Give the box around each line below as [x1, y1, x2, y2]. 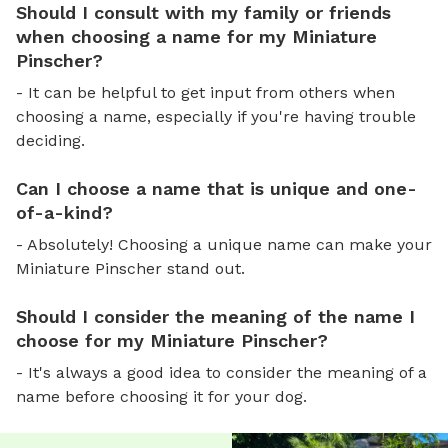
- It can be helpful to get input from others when [16, 82, 395, 102]
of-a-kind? [16, 201, 113, 223]
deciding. [16, 130, 85, 150]
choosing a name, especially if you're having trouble [16, 106, 416, 126]
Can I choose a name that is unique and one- [16, 177, 417, 199]
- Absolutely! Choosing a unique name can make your [16, 234, 432, 254]
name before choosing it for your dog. [16, 386, 307, 406]
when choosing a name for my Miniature [16, 25, 377, 47]
